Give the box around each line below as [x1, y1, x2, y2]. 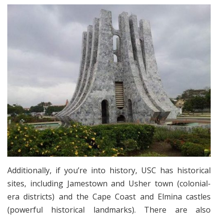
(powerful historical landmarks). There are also [7, 204, 211, 215]
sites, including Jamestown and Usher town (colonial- [7, 178, 211, 189]
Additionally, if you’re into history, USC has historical [7, 164, 211, 176]
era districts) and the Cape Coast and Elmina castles [7, 191, 211, 202]
